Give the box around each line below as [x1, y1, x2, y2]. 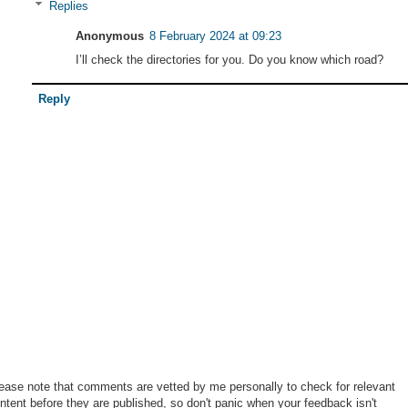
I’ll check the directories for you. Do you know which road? [76, 53, 383, 67]
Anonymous [76, 29, 144, 44]
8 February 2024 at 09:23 [149, 29, 281, 44]
